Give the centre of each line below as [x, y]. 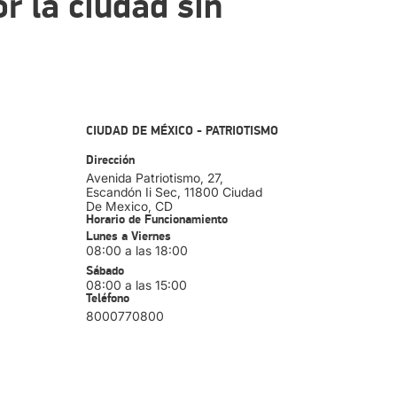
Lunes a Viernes [128, 237]
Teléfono [108, 299]
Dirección [110, 160]
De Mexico [117, 206]
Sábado [105, 271]
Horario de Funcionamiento [157, 220]
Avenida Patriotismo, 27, [155, 178]
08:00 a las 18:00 [137, 250]
